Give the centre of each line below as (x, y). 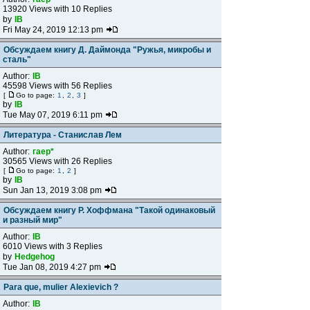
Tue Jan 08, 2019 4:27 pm (53, 267)
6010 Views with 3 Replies (53, 246)
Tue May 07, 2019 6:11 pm (54, 115)
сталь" (17, 60)
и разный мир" (33, 220)
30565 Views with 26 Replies (57, 161)
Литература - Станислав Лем (63, 135)
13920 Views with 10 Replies (57, 9)
